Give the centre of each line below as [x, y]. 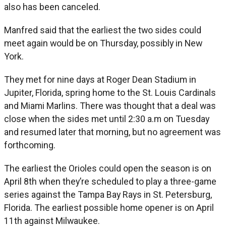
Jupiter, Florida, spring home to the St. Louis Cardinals [110, 92]
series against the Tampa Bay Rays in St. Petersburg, [108, 194]
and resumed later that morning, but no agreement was [112, 132]
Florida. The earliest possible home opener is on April [109, 207]
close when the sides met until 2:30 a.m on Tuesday [107, 119]
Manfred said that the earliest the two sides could [103, 30]
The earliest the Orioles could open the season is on [108, 168]
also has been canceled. [52, 7]
